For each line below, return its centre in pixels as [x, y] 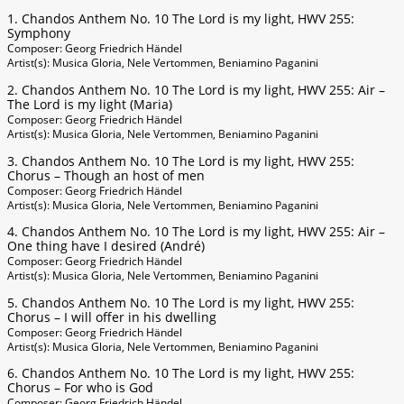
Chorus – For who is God [80, 388]
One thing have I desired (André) [106, 246]
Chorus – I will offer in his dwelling [112, 317]
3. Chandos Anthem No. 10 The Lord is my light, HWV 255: [181, 161]
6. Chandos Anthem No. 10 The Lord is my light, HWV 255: [181, 373]
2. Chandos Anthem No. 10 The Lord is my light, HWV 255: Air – [196, 89]
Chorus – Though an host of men [106, 175]
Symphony [39, 33]
